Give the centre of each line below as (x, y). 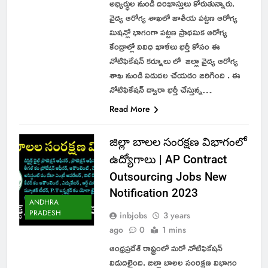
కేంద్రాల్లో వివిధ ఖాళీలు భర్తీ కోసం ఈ (165, 46)
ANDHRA (44, 202)
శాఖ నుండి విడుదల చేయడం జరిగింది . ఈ (175, 75)
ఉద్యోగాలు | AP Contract (168, 159)
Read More (130, 109)
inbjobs (133, 215)
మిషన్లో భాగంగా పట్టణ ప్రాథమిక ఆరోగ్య (168, 32)
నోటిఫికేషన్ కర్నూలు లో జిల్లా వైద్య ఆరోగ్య (173, 60)
